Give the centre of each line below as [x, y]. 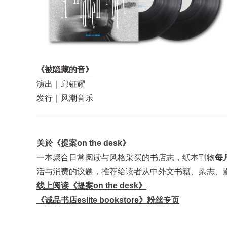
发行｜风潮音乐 [65, 98]
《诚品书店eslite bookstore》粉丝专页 [108, 200]
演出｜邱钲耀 [61, 84]
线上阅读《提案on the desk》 [91, 186]
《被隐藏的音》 [65, 70]
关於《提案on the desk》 [83, 143]
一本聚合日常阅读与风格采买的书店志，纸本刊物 [126, 158]
